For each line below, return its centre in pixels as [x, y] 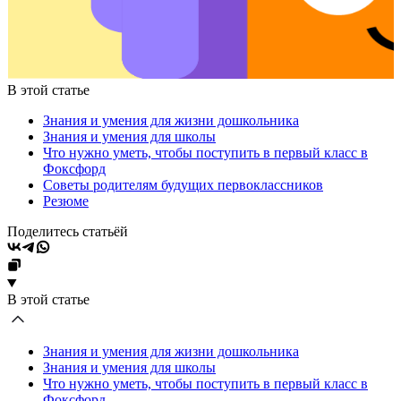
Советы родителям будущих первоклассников [183, 184]
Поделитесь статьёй [68, 231]
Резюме [66, 200]
